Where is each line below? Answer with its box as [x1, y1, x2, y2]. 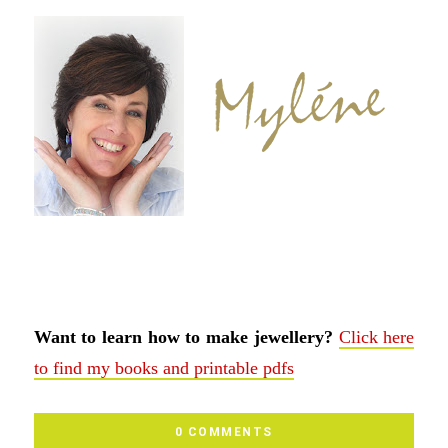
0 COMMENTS [174, 425, 273, 440]
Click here [338, 327, 415, 348]
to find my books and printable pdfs [33, 358, 294, 379]
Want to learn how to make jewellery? [33, 327, 339, 348]
